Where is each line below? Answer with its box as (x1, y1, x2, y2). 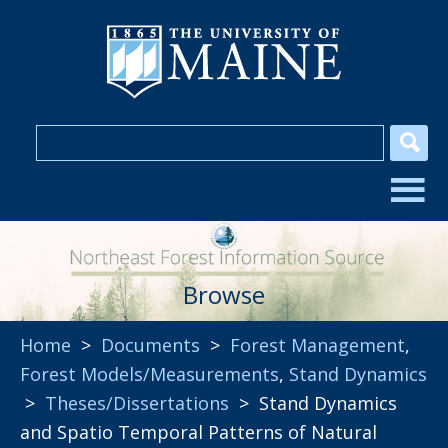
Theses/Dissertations (45, 391, 229, 415)
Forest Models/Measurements (20, 362, 279, 386)
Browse (183, 278, 265, 311)
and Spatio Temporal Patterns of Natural (20, 420, 377, 444)
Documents (101, 333, 200, 357)
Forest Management (230, 333, 405, 357)
